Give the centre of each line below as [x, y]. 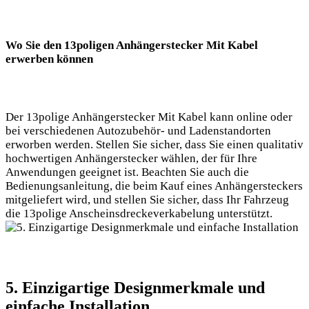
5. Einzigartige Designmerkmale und [135, 288]
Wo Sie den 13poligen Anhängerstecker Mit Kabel [132, 46]
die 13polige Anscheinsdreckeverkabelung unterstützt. [139, 214]
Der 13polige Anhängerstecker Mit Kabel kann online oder [149, 117]
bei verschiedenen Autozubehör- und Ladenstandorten [138, 131]
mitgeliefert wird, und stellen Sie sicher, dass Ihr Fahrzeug [147, 200]
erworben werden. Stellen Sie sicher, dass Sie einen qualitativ [154, 145]
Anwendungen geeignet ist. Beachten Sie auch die [127, 172]
